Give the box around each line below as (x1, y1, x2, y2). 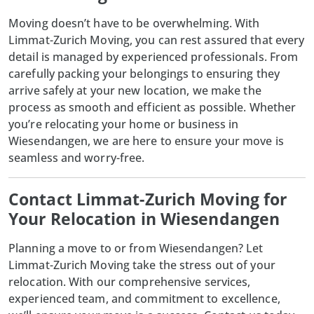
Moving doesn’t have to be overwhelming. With (8, 15, 260, 31)
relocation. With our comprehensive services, (8, 273, 251, 289)
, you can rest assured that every (130, 32, 305, 48)
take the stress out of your (130, 257, 275, 273)
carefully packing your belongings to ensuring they (8, 65, 280, 81)
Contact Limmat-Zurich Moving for (8, 187, 287, 210)
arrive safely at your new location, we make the (8, 82, 261, 98)
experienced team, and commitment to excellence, (8, 290, 280, 306)
